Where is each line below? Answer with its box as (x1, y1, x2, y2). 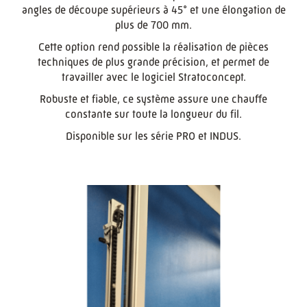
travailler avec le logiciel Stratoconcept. (61, 71, 246, 84)
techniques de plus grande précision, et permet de (38, 56, 269, 69)
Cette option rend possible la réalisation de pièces (38, 40, 269, 53)
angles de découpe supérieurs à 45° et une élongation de (21, 3, 286, 16)
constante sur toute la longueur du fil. (65, 108, 242, 121)
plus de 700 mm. (115, 19, 192, 32)
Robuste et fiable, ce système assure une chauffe (40, 93, 267, 106)
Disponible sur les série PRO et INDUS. (66, 130, 241, 143)
